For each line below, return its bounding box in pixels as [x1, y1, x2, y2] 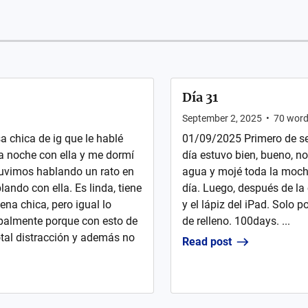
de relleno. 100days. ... [182, 214, 290, 228]
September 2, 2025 [182, 113, 262, 124]
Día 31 [182, 89, 218, 105]
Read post [182, 235, 232, 248]
